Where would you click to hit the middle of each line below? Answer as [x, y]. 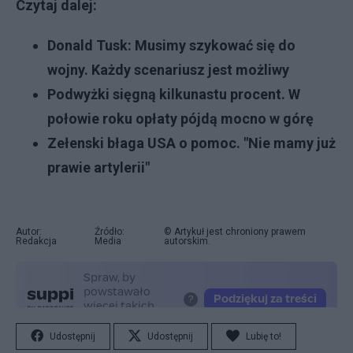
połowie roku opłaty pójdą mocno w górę [180, 119]
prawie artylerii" [98, 167]
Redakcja [36, 241]
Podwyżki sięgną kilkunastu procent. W [174, 94]
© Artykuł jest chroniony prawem [235, 232]
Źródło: [109, 232]
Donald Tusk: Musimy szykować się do [171, 45]
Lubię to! [264, 336]
